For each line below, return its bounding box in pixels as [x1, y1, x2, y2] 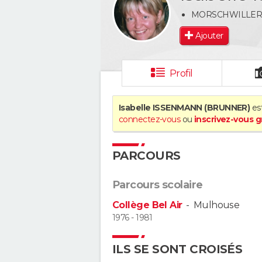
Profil [169, 68, 193, 79]
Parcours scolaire [112, 178, 203, 191]
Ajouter [195, 30, 223, 41]
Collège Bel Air [112, 199, 182, 211]
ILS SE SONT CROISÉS [112, 242, 243, 256]
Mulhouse [193, 199, 240, 211]
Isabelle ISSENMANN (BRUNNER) [119, 102, 250, 113]
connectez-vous [119, 114, 181, 125]
